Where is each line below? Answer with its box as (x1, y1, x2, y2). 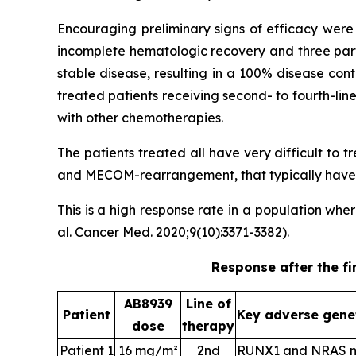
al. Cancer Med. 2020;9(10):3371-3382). (57, 224, 289, 240)
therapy (182, 318, 234, 334)
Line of (185, 296, 231, 311)
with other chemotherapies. (57, 110, 223, 126)
